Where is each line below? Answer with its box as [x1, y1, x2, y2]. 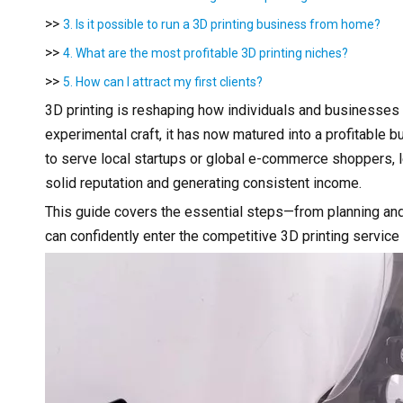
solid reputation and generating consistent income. [45, 174, 362, 192]
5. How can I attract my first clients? [63, 74, 263, 89]
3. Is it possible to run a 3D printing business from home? [63, 16, 381, 31]
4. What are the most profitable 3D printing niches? [63, 45, 348, 60]
